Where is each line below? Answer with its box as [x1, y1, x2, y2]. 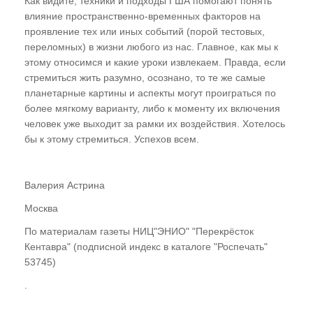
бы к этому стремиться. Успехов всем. [24, 133, 199, 145]
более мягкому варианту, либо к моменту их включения [24, 102, 280, 114]
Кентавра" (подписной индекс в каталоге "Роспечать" [24, 240, 268, 252]
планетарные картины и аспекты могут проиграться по [24, 87, 276, 99]
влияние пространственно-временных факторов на [24, 10, 261, 22]
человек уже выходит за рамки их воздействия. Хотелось [24, 117, 285, 129]
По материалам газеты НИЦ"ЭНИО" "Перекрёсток [24, 225, 254, 237]
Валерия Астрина [24, 179, 105, 191]
